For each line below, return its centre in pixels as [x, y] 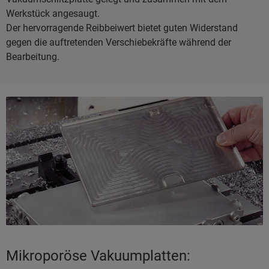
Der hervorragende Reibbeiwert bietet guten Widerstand [122, 28]
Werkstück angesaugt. [53, 14]
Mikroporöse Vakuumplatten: [98, 256]
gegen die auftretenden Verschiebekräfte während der [119, 43]
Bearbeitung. [33, 57]
